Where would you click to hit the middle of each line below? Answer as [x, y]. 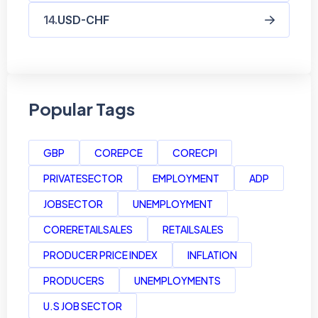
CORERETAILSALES [88, 229]
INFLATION [212, 254]
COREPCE [119, 152]
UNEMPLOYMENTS [177, 280]
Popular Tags [82, 108]
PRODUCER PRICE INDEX [100, 254]
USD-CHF [83, 20]
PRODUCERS [74, 280]
